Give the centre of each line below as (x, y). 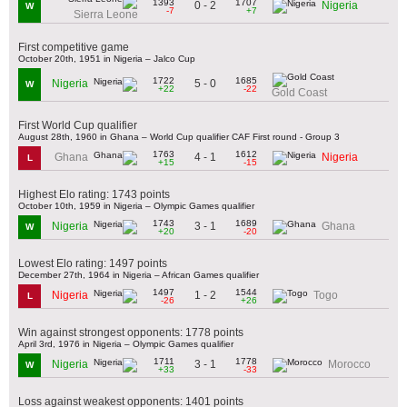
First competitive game (74, 47)
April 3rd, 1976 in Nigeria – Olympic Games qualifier (126, 343)
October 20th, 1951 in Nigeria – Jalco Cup (107, 58)
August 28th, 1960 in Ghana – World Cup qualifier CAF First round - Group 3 (179, 136)
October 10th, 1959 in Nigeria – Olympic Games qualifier (136, 205)
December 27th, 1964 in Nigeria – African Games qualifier (139, 274)
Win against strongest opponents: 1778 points (131, 332)
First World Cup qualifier (78, 125)
